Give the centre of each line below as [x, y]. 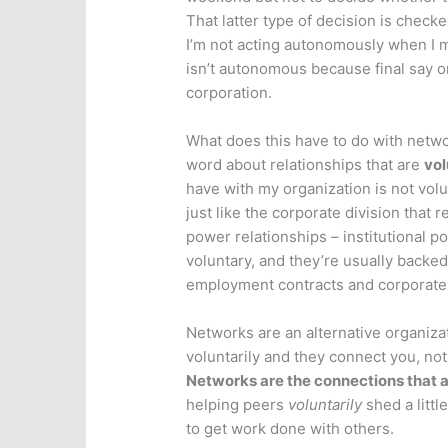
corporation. [229, 93]
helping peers [237, 405]
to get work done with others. [290, 429]
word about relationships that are [305, 165]
